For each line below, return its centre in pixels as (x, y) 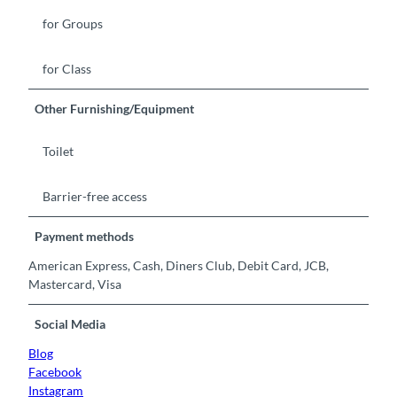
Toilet (58, 151)
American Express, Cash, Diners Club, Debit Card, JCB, (179, 265)
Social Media (70, 323)
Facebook (55, 371)
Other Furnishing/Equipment (115, 109)
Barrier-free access (95, 196)
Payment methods (85, 236)
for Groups (73, 24)
